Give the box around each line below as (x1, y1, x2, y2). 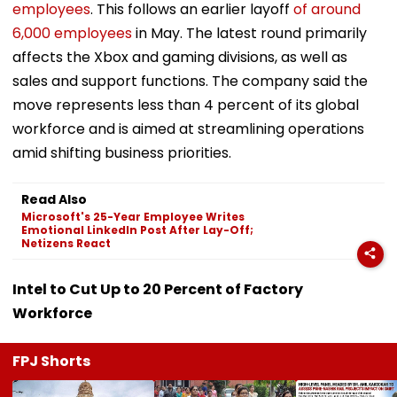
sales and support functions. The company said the (12, 70, 368, 91)
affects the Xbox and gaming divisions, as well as (12, 46, 347, 67)
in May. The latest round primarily (132, 22, 367, 43)
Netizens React (21, 235, 111, 251)
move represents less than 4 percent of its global (12, 94, 359, 115)
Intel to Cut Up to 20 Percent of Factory (12, 278, 303, 300)
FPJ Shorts (12, 350, 90, 371)
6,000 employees (12, 22, 132, 43)
